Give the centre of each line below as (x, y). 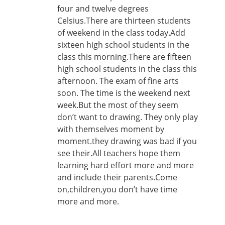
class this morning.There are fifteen (124, 57)
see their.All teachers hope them (119, 153)
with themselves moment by (111, 129)
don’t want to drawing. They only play (128, 117)
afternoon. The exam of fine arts (118, 81)
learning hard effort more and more (126, 165)
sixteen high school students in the (123, 45)
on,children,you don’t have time (117, 189)
